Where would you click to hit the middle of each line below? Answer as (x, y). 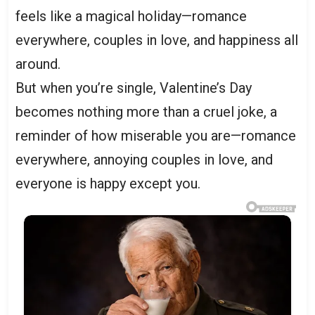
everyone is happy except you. (108, 183)
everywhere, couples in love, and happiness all (157, 40)
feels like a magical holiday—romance (131, 16)
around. (38, 64)
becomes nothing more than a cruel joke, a (146, 111)
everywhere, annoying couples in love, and (144, 159)
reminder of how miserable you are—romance (156, 135)
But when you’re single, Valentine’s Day (134, 88)
